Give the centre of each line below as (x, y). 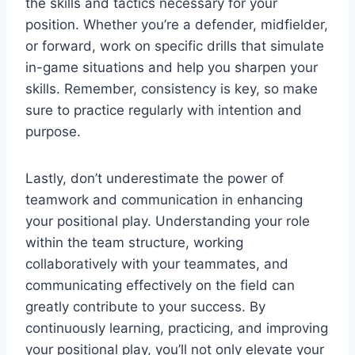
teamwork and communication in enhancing (164, 199)
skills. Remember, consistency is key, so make (172, 88)
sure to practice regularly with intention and (164, 110)
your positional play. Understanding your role (168, 221)
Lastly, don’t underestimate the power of (155, 178)
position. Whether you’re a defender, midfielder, (177, 24)
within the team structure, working (134, 242)
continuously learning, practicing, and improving (177, 328)
